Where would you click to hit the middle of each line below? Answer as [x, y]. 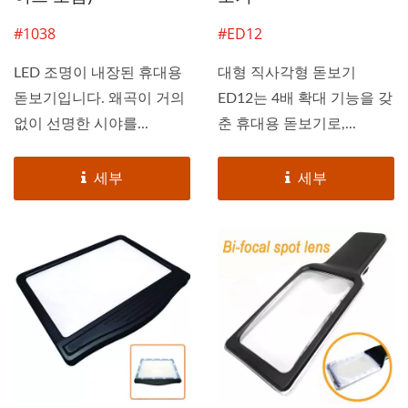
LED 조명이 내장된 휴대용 [98, 72]
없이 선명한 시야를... [81, 123]
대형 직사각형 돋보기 [287, 72]
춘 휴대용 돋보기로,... [287, 123]
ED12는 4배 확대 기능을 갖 [305, 98]
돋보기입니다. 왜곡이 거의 [99, 98]
